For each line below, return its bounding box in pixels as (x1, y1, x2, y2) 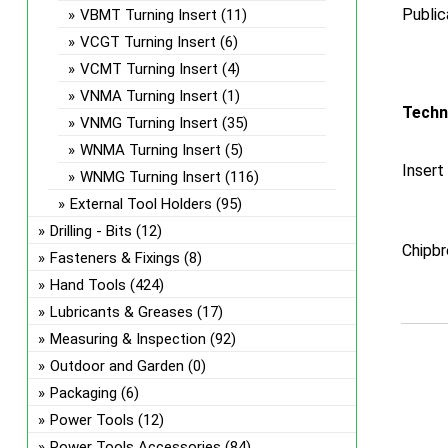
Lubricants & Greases (49, 303, 193, 321)
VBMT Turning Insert (79, 6, 217, 24)
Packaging (49, 384, 117, 402)
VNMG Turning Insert (79, 114, 218, 132)
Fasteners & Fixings (49, 249, 180, 267)
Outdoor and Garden (49, 357, 184, 375)
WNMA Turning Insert (79, 141, 221, 159)
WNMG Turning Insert (79, 168, 221, 186)
